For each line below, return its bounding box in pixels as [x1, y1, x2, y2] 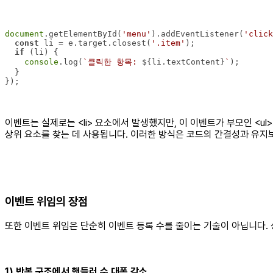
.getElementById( [44, 29, 122, 39]
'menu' [122, 29, 151, 39]
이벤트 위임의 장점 [5, 194, 88, 209]
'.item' [151, 38, 185, 48]
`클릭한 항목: [83, 57, 142, 67]
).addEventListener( [151, 29, 244, 39]
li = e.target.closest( [39, 38, 151, 48]
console [24, 57, 58, 67]
